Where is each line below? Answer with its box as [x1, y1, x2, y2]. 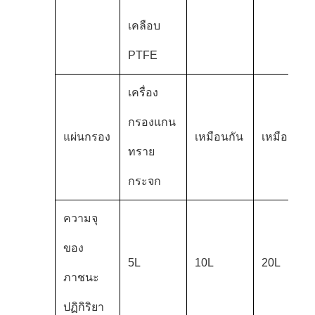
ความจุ [63, 212, 98, 224]
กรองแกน [127, 115, 176, 128]
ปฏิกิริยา [63, 300, 104, 313]
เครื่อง [127, 86, 158, 98]
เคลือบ [127, 19, 160, 32]
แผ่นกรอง [63, 130, 110, 143]
